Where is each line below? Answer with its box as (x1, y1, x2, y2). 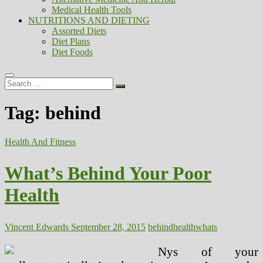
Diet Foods (52, 47, 93, 57)
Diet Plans (52, 36, 90, 46)
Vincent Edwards (5, 221, 69, 232)
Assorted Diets (52, 26, 106, 36)
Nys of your (158, 244, 258, 258)
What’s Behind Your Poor (5, 163, 211, 184)
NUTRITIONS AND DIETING (28, 15, 150, 25)
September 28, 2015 (69, 221, 146, 232)
